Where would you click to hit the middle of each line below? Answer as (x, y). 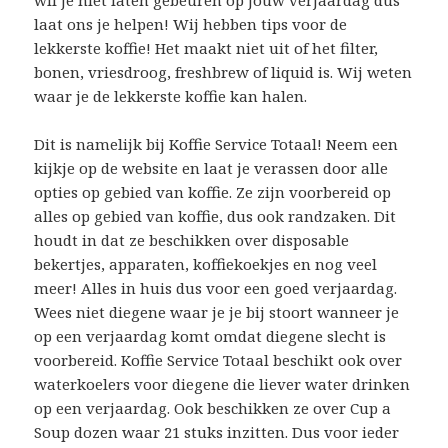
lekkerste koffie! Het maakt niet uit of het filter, (206, 47)
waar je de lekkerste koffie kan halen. (171, 95)
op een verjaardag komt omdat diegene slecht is (210, 335)
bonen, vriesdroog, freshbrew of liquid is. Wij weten (223, 71)
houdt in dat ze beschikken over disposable (192, 239)
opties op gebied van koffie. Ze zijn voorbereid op (213, 191)
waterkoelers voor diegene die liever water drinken (222, 383)
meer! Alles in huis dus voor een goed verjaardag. (216, 287)
